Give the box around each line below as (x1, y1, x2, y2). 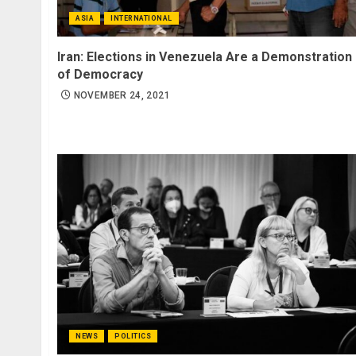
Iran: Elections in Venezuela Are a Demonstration (57, 48, 352, 64)
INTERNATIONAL (110, 14, 172, 22)
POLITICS (114, 331, 151, 340)
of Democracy (57, 66, 143, 82)
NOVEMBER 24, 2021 (73, 89, 170, 101)
